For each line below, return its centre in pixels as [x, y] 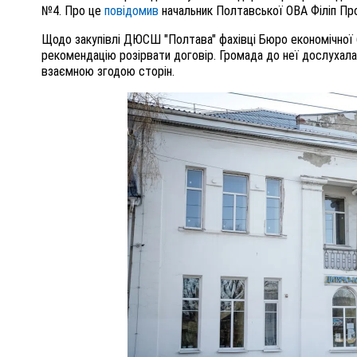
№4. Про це [73, 11]
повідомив [131, 11]
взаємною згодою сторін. [108, 72]
